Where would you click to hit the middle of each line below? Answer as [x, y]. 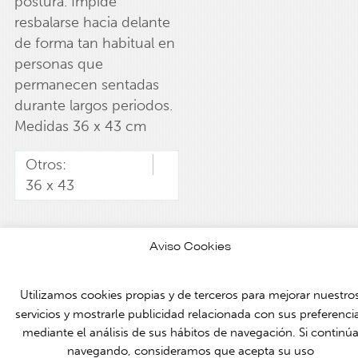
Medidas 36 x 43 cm [80, 126]
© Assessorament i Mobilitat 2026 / [110, 255]
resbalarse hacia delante [92, 22]
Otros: [46, 165]
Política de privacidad [264, 255]
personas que [58, 64]
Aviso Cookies [190, 246]
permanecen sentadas [86, 84]
